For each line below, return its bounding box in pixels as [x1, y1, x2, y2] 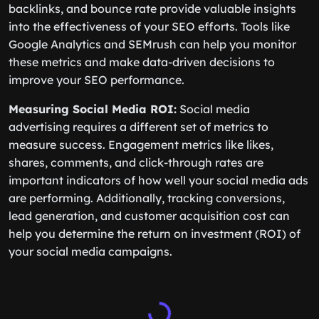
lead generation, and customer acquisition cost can [9, 209, 290, 223]
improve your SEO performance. [9, 73, 184, 87]
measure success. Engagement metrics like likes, [9, 137, 273, 152]
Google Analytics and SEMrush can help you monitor [9, 37, 296, 51]
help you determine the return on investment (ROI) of [9, 226, 300, 241]
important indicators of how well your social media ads [9, 173, 308, 187]
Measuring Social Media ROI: [9, 102, 177, 116]
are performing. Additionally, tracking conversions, [9, 191, 285, 205]
